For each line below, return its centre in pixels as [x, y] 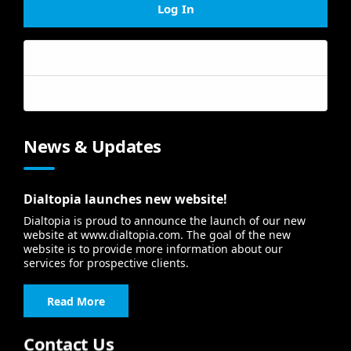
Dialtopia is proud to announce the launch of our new [165, 221]
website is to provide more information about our [153, 249]
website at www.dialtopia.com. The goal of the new [157, 235]
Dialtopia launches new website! [125, 199]
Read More [76, 301]
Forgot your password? [113, 58]
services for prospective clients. [106, 263]
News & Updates [92, 146]
